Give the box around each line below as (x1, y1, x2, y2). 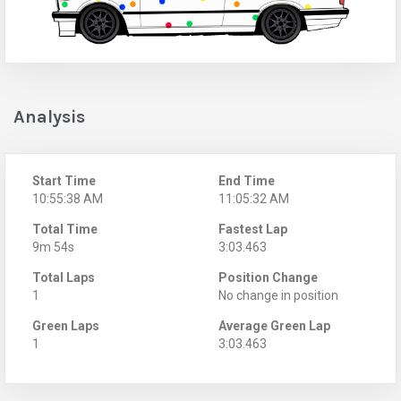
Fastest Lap (218, 221, 287, 236)
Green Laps (32, 318, 99, 333)
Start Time (32, 173, 96, 188)
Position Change (218, 269, 318, 285)
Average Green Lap (218, 318, 330, 333)
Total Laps (32, 269, 95, 285)
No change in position (218, 287, 338, 303)
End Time (218, 173, 275, 188)
